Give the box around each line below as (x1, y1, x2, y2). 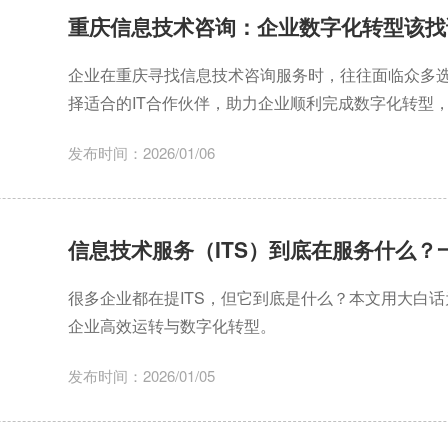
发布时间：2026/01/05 (67, 365, 215, 387)
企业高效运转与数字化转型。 (67, 314, 276, 338)
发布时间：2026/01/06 (67, 142, 215, 164)
